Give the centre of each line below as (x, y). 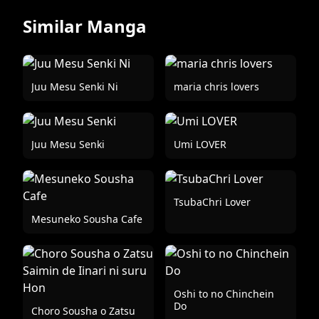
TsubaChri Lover (212, 202)
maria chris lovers (216, 87)
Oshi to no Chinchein (224, 294)
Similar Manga (85, 26)
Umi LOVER (200, 144)
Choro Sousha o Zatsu (83, 311)
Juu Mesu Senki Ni (75, 87)
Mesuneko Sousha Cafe (87, 219)
